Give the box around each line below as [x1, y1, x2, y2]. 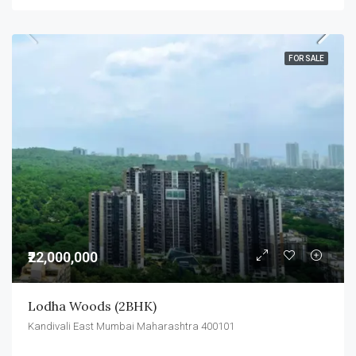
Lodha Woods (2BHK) [28, 298, 157, 314]
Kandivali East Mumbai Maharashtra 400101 [28, 320, 234, 332]
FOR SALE [288, 53, 324, 63]
